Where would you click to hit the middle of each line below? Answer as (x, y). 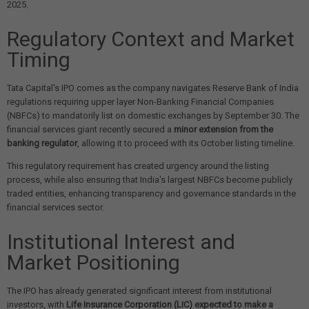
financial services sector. (56, 208)
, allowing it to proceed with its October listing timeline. (186, 143)
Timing (39, 60)
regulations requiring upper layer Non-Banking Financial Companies (140, 102)
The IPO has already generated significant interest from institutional (139, 291)
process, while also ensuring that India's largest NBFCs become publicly (150, 180)
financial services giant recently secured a (90, 130)
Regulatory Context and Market (151, 39)
